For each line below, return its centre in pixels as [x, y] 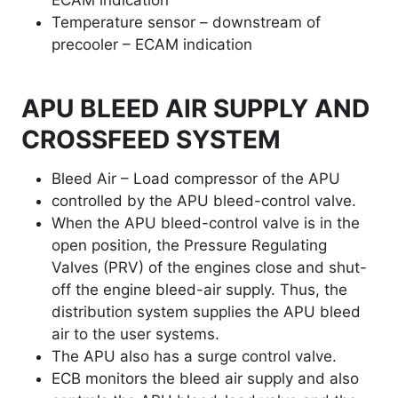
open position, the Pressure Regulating [189, 246]
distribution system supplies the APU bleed [206, 312]
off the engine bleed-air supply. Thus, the [199, 290]
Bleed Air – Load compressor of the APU [196, 179]
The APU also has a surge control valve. [194, 357]
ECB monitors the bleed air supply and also [205, 379]
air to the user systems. [135, 334]
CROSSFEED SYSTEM [151, 140]
